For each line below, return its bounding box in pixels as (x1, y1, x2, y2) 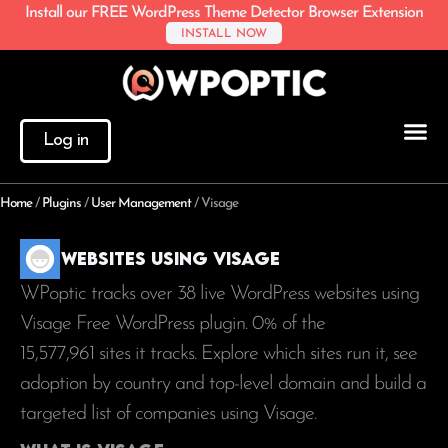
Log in (43, 130, 88, 150)
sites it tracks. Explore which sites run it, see (94, 343, 417, 364)
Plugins (42, 196, 81, 210)
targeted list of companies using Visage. (20, 403, 321, 424)
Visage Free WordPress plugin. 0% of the (20, 313, 325, 334)
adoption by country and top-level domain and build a (20, 373, 426, 394)
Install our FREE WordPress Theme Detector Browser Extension (25, 5, 423, 21)
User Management (91, 196, 191, 210)
